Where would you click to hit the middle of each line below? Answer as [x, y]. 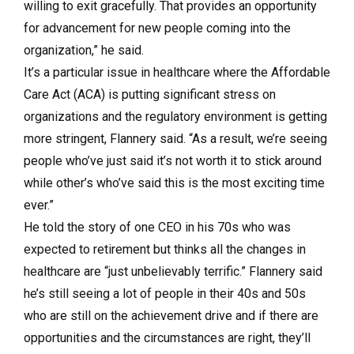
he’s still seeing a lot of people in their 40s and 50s [165, 294]
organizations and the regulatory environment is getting [175, 117]
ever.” [39, 205]
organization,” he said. [84, 50]
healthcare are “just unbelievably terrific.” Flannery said [173, 271]
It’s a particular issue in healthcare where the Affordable [177, 72]
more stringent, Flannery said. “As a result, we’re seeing [175, 139]
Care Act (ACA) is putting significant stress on [150, 94]
